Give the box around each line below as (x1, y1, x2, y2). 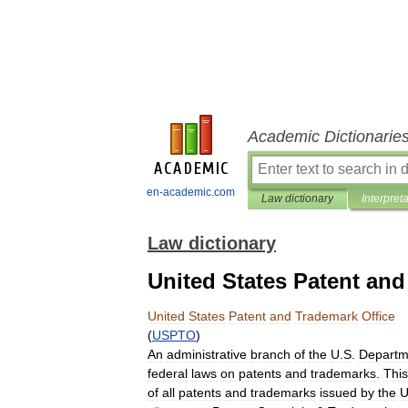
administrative (167, 347, 247, 362)
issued (320, 385, 357, 400)
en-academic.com (147, 186, 235, 199)
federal (148, 366, 188, 381)
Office (362, 309, 395, 323)
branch (250, 347, 291, 362)
